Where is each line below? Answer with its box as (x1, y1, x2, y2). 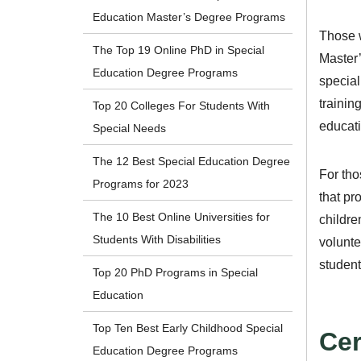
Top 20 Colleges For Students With (93, 99, 271, 113)
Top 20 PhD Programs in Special (93, 266, 259, 280)
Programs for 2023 (93, 177, 189, 191)
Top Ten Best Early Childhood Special (93, 322, 284, 335)
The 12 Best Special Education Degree (93, 155, 291, 168)
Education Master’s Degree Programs (93, 10, 286, 24)
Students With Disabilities (93, 233, 222, 247)
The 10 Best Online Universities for (93, 210, 271, 224)
